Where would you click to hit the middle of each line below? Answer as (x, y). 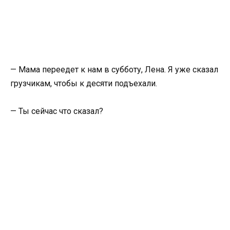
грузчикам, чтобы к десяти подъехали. (84, 83)
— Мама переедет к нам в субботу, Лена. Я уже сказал (114, 70)
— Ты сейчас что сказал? (57, 111)
